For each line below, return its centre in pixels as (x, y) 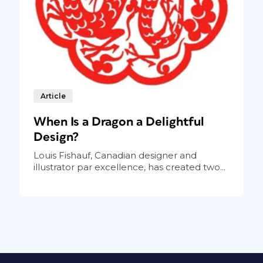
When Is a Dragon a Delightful (119, 122)
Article (53, 96)
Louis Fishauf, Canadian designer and (115, 156)
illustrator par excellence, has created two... (129, 167)
